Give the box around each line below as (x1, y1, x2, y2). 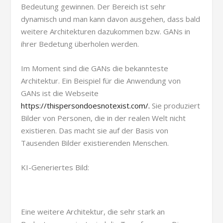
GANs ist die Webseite (21, 88, 99, 98)
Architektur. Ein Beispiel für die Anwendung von (21, 75, 181, 86)
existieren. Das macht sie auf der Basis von (21, 125, 169, 135)
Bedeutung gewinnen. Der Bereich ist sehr (21, 1, 166, 11)
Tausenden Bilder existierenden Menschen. (21, 137, 169, 148)
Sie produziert (150, 100, 201, 111)
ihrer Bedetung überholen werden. (21, 38, 139, 49)
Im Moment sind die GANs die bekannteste (21, 63, 169, 73)
